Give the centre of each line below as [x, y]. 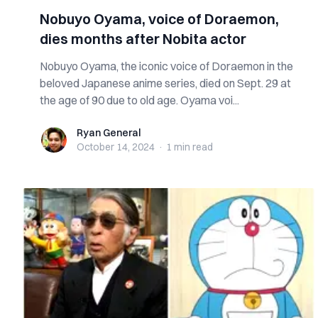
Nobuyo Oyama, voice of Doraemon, [159, 19]
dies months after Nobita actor [143, 39]
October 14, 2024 [116, 147]
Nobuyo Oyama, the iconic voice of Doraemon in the [166, 66]
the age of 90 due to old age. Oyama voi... [139, 100]
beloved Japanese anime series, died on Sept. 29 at [165, 83]
